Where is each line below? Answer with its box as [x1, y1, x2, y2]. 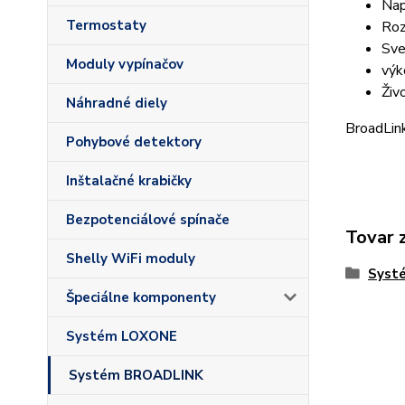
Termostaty [66, 16, 146, 34]
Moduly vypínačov [66, 55, 184, 73]
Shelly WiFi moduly [66, 250, 195, 268]
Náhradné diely [66, 94, 167, 112]
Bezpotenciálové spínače [66, 211, 230, 229]
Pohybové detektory [66, 133, 202, 151]
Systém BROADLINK [69, 366, 203, 384]
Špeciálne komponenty [66, 288, 216, 306]
